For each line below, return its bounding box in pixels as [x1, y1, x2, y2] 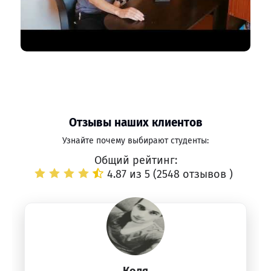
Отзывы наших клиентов [68, 116, 203, 129]
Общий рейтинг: [94, 154, 177, 167]
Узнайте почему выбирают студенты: [62, 135, 209, 146]
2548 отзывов [157, 168, 229, 181]
